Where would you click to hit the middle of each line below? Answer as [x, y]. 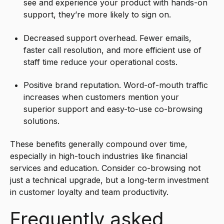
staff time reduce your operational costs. [101, 62]
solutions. [42, 121]
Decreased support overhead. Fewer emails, [108, 38]
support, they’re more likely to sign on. [97, 15]
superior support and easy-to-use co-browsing [113, 109]
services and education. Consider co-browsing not [105, 168]
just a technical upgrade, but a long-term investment [109, 180]
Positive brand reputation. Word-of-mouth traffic [116, 85]
